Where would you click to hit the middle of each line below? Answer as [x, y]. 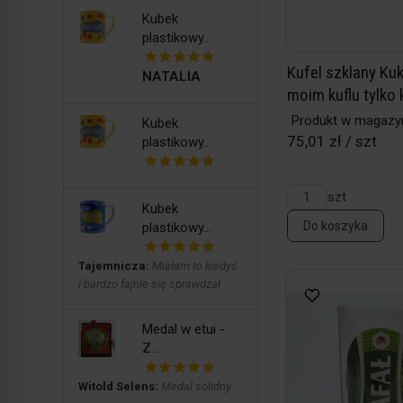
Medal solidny [195, 387]
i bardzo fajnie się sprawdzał [149, 284]
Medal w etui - [183, 330]
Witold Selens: [118, 387]
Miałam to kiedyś [193, 266]
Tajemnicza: [114, 266]
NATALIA [171, 77]
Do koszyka [335, 226]
